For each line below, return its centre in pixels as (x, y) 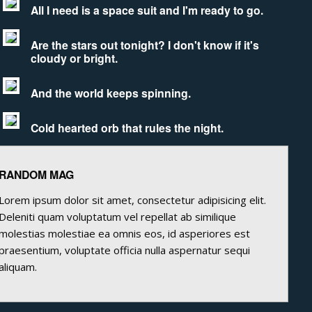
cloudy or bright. (74, 58)
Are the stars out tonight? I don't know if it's (145, 45)
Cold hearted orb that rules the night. (127, 128)
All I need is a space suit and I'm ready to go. (147, 10)
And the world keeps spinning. (110, 93)
